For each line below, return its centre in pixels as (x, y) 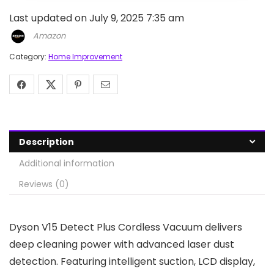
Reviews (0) (44, 184)
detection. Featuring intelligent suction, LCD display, (132, 261)
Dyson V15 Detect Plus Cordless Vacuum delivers (126, 227)
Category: (29, 57)
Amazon (49, 36)
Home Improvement (85, 57)
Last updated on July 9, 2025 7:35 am (97, 18)
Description (46, 142)
